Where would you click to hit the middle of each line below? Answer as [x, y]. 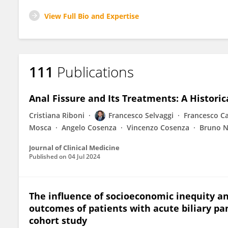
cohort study [58, 220]
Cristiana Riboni [57, 115]
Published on [49, 156]
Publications [95, 72]
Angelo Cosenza [89, 127]
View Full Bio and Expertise [92, 16]
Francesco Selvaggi [141, 115]
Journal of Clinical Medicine [74, 148]
